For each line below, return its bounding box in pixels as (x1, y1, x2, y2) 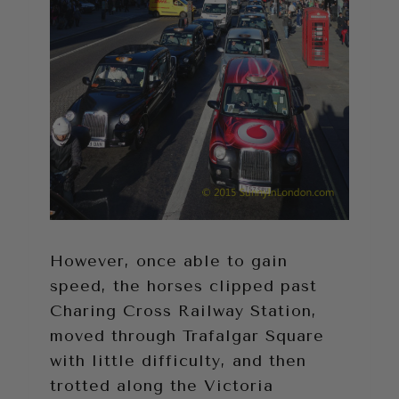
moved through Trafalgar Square (50, 325, 324, 346)
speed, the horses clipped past (50, 275, 317, 296)
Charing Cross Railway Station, (50, 300, 317, 321)
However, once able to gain (50, 250, 288, 271)
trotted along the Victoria (50, 375, 273, 395)
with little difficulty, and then (50, 350, 306, 370)
